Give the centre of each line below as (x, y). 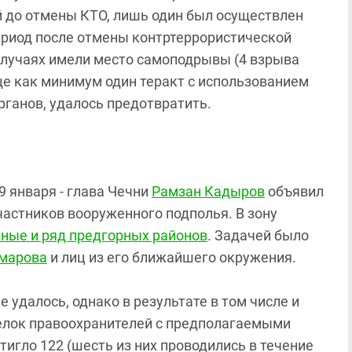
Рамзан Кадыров (208, 191)
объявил (294, 191)
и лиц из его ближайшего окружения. (172, 257)
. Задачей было (258, 235)
